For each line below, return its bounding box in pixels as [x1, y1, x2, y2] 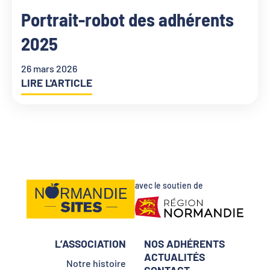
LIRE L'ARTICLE [21, 76, 92, 90]
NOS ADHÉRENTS [144, 236, 225, 250]
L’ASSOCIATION [55, 236, 126, 250]
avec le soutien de [135, 180, 203, 190]
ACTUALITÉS [144, 250, 205, 263]
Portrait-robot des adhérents [21, 8, 234, 31]
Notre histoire [66, 257, 126, 269]
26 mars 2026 [21, 63, 77, 75]
